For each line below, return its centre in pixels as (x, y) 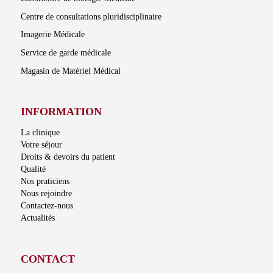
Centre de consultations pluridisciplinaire (91, 16)
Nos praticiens (45, 181)
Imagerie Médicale (52, 35)
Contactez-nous (47, 205)
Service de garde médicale (66, 52)
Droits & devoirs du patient (68, 157)
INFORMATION (61, 112)
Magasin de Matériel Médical (70, 71)
